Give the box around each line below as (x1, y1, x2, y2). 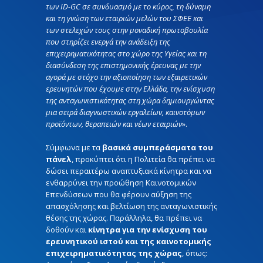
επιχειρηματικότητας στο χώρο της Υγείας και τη (46, 48, 207, 59)
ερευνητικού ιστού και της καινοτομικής (46, 235, 211, 247)
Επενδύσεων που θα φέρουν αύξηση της (46, 188, 191, 200)
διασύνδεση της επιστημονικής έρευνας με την (46, 59, 201, 70)
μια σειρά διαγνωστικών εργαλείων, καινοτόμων (46, 106, 205, 117)
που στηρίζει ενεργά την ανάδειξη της (46, 36, 170, 47)
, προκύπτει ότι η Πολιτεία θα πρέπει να (72, 153, 215, 164)
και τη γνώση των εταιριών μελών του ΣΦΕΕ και (46, 12, 203, 23)
